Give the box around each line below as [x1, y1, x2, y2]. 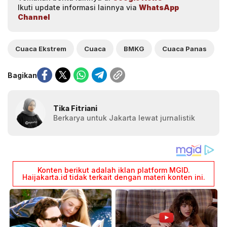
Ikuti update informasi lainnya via [18, 3, 139, 12]
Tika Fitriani [53, 104, 97, 113]
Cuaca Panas [162, 45, 207, 53]
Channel [18, 13, 50, 22]
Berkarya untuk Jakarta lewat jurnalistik [53, 113, 195, 123]
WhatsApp [139, 3, 179, 12]
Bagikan [8, 70, 37, 80]
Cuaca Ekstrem [15, 45, 66, 53]
